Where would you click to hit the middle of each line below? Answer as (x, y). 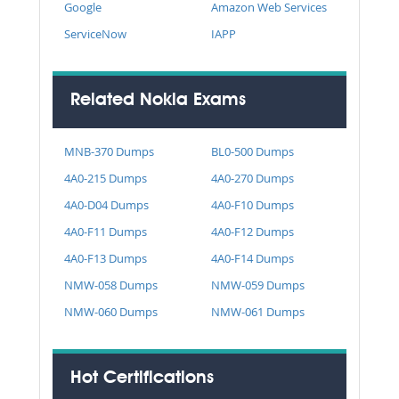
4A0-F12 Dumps (252, 231)
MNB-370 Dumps (109, 151)
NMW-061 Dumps (258, 311)
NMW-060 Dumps (111, 311)
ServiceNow (95, 33)
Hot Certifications (142, 378)
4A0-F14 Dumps (252, 258)
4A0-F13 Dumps (106, 258)
